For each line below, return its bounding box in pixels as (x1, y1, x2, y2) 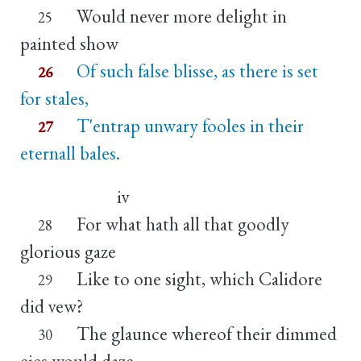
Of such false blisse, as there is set (76, 58, 318, 83)
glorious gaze (20, 239, 116, 263)
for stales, (20, 85, 89, 110)
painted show (20, 31, 118, 56)
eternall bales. (20, 140, 120, 165)
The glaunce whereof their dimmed (76, 321, 337, 346)
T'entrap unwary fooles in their (76, 113, 304, 138)
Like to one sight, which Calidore (76, 266, 322, 291)
